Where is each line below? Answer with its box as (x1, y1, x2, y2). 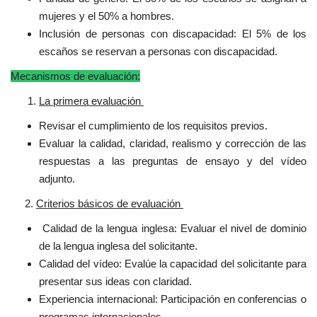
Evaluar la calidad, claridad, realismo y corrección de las (39, 137, 306, 149)
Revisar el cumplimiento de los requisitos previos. (39, 119, 267, 132)
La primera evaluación (39, 94, 144, 107)
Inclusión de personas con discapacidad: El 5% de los (39, 27, 306, 40)
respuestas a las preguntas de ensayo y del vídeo (39, 154, 306, 167)
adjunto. (39, 172, 78, 185)
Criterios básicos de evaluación (36, 197, 183, 209)
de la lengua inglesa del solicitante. (39, 239, 197, 252)
